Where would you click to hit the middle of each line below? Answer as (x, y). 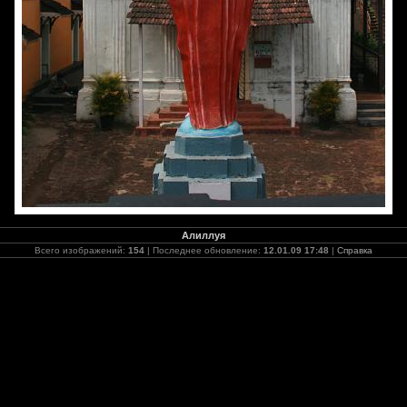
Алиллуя (203, 235)
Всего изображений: (81, 250)
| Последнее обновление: (204, 250)
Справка (355, 250)
